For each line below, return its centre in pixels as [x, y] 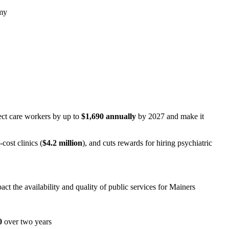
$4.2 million [62, 143]
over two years [28, 221]
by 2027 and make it [170, 116]
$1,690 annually [109, 116]
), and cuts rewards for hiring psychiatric [147, 143]
